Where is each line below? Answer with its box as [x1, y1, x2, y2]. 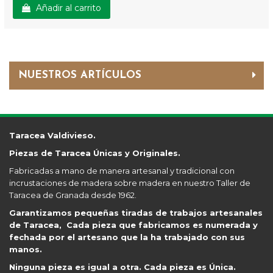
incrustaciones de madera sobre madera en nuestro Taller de [9, 178, 250, 188]
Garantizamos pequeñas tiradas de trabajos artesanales [9, 208, 263, 218]
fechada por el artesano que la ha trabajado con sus [9, 232, 245, 242]
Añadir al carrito [34, 2, 102, 14]
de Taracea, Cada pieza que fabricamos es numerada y [9, 220, 258, 230]
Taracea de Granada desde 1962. [9, 190, 136, 200]
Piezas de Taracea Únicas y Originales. [9, 148, 180, 158]
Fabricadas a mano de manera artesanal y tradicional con [9, 166, 235, 175]
